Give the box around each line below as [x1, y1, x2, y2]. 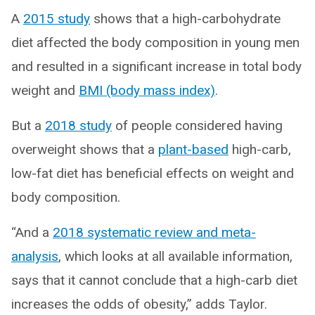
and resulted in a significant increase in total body [11, 58, 302, 75]
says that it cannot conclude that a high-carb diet [11, 272, 297, 289]
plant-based [158, 141, 229, 158]
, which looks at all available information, [58, 248, 292, 265]
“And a [11, 224, 53, 241]
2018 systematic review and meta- [53, 224, 256, 241]
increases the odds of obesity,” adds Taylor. [11, 296, 267, 313]
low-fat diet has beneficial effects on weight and [11, 165, 294, 182]
